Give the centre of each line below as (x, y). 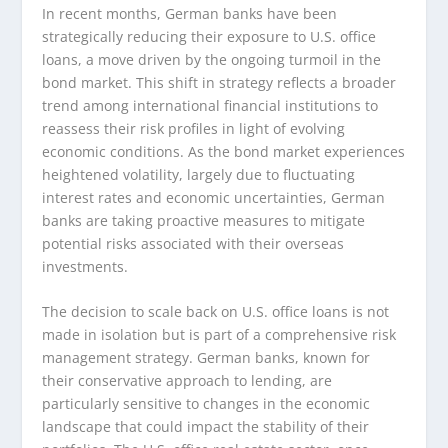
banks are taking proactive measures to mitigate (204, 220)
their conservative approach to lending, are (187, 381)
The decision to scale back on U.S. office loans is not (216, 312)
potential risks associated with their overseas (193, 243)
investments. (85, 266)
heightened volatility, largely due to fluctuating (199, 174)
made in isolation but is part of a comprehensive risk (219, 335)
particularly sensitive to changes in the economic (206, 404)
